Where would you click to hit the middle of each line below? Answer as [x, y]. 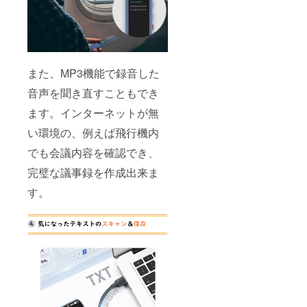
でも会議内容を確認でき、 [93, 152]
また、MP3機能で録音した [94, 73]
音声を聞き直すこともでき [93, 93]
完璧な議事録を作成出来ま [93, 172]
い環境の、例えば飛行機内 [93, 132]
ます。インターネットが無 [93, 112]
